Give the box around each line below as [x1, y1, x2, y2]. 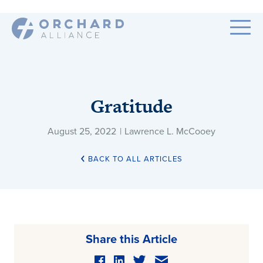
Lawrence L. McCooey [124, 124, 215, 138]
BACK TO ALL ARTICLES [85, 153, 183, 164]
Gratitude [90, 93, 173, 119]
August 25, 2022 [48, 124, 119, 138]
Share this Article [86, 230, 177, 248]
